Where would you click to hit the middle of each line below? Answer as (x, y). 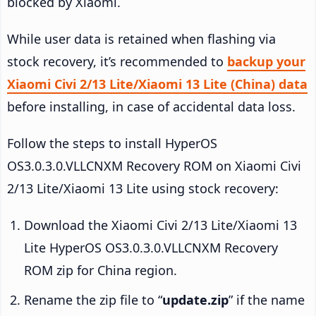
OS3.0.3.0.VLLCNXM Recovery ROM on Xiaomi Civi (154, 165)
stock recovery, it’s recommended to (117, 61)
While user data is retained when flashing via (141, 38)
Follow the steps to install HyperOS (112, 143)
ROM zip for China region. (101, 270)
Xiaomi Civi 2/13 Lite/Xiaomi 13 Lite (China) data (157, 84)
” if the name (267, 299)
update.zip (195, 299)
